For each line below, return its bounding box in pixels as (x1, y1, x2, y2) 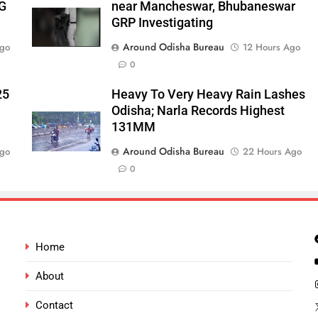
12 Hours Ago (242, 40, 300, 54)
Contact (35, 298, 74, 312)
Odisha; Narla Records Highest (111, 103, 285, 118)
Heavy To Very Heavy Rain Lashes (111, 87, 305, 102)
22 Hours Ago (242, 144, 302, 158)
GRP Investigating (111, 15, 213, 30)
